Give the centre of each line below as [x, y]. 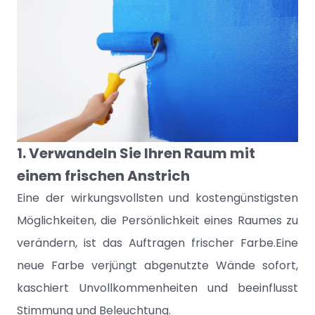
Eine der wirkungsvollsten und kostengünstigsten [157, 198]
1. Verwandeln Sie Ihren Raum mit [136, 153]
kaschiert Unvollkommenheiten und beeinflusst [157, 288]
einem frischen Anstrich [103, 176]
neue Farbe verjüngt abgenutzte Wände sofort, [157, 265]
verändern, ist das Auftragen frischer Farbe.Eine [157, 243]
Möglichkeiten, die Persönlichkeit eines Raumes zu [157, 220]
